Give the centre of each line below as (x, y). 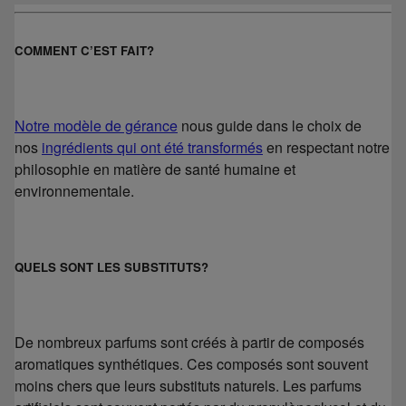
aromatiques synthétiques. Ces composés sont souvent (191, 364)
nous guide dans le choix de (270, 125)
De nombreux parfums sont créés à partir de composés (189, 343)
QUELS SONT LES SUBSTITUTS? (111, 266)
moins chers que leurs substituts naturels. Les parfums (188, 386)
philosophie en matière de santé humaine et (155, 169)
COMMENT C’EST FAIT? (84, 50)
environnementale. (74, 190)
